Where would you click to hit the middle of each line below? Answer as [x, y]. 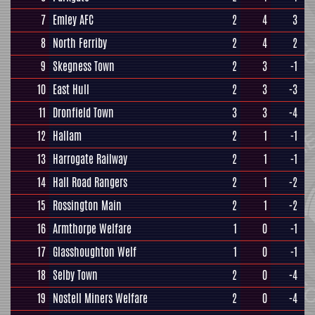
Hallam [67, 136]
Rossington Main [87, 206]
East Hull [71, 90]
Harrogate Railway [90, 159]
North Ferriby [80, 43]
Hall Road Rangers [90, 182]
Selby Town [75, 275]
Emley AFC [73, 20]
